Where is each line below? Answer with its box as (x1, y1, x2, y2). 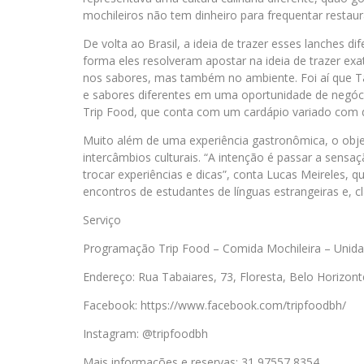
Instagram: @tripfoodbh (83, 326, 208, 341)
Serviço (83, 212, 121, 227)
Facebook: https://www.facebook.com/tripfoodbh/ (83, 297, 346, 313)
